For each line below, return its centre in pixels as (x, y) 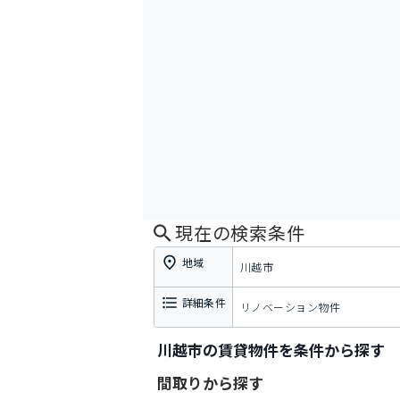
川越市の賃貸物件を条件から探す (271, 350)
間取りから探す (210, 383)
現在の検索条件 (240, 233)
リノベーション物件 (291, 307)
